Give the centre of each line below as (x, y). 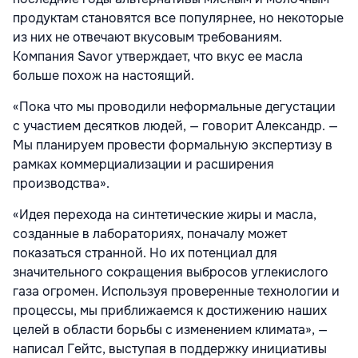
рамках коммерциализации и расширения (143, 164)
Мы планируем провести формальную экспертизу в (173, 145)
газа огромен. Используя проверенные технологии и (176, 291)
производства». (61, 183)
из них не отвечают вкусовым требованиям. (147, 37)
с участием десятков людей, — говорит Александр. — (175, 125)
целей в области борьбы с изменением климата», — (170, 329)
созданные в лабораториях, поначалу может (150, 233)
